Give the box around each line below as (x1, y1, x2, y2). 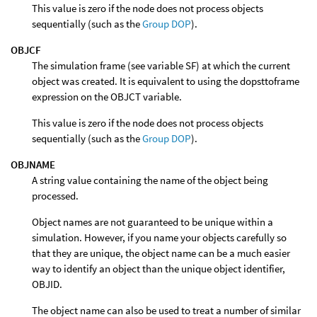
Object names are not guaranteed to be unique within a (32, 214, 273, 229)
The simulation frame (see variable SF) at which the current (32, 58, 290, 72)
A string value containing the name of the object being (32, 173, 268, 187)
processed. (32, 188, 79, 202)
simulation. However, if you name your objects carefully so (32, 230, 287, 244)
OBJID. (32, 277, 62, 291)
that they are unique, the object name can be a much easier (32, 246, 290, 260)
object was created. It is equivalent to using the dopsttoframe (32, 74, 299, 88)
